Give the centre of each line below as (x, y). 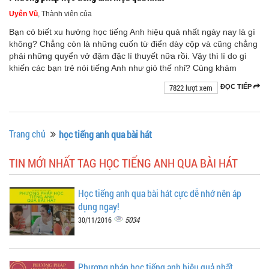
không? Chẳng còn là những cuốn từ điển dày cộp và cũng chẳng (133, 44)
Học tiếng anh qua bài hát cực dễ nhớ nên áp (160, 193)
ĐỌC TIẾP (237, 86)
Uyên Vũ (23, 14)
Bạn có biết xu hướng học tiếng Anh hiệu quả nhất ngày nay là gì (132, 32)
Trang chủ (27, 133)
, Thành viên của (65, 14)
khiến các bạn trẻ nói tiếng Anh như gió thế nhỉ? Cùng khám (123, 68)
